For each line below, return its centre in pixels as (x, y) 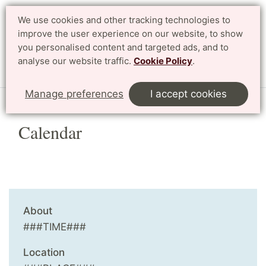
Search (195, 32)
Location (44, 252)
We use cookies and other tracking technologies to (124, 20)
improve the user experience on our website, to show (130, 34)
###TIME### (55, 227)
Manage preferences (74, 94)
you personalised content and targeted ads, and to (123, 47)
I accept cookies (189, 94)
